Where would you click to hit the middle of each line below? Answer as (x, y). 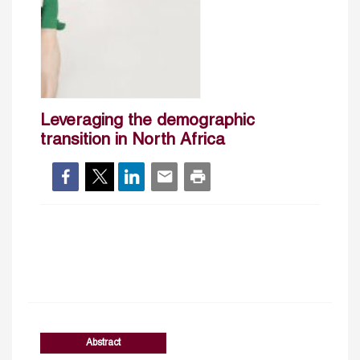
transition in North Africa (133, 141)
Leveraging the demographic (147, 121)
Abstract (104, 342)
